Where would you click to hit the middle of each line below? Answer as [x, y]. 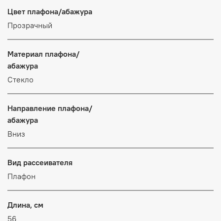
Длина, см [25, 204]
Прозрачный [30, 25]
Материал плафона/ [43, 54]
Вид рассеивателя [40, 162]
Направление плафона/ [50, 108]
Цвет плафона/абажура [50, 11]
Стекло [20, 79]
